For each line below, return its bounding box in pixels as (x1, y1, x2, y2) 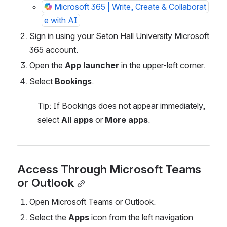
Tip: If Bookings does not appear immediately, (37, 100, 205, 111)
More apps (105, 114, 148, 125)
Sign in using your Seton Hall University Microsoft (29, 30, 209, 41)
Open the (29, 60, 65, 70)
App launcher (65, 60, 119, 70)
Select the (29, 212, 68, 223)
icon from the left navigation (89, 212, 193, 223)
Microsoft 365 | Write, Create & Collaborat (54, 1, 206, 12)
